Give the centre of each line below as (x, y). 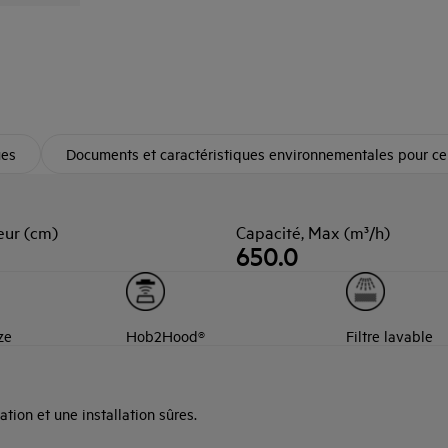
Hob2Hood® (166, 335)
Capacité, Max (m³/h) (313, 231)
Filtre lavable (389, 335)
